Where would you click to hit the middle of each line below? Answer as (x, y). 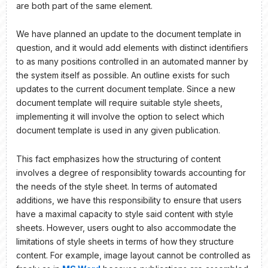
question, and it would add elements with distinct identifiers (132, 48)
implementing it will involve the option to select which (120, 117)
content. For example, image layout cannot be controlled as (133, 255)
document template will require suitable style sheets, (119, 103)
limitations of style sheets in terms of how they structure (125, 241)
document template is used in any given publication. (118, 130)
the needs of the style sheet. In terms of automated (117, 186)
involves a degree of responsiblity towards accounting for (131, 172)
